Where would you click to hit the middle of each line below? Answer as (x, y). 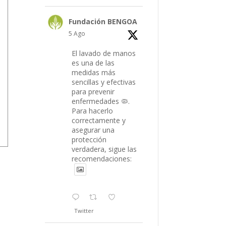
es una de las (93, 63)
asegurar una (93, 130)
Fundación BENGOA (103, 21)
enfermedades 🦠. (101, 101)
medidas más (94, 72)
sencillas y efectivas (104, 82)
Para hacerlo (93, 110)
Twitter (84, 210)
